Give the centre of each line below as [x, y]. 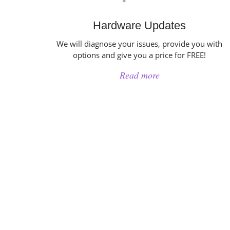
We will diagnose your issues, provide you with [140, 44]
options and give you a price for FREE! [140, 55]
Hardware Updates [140, 25]
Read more [139, 75]
